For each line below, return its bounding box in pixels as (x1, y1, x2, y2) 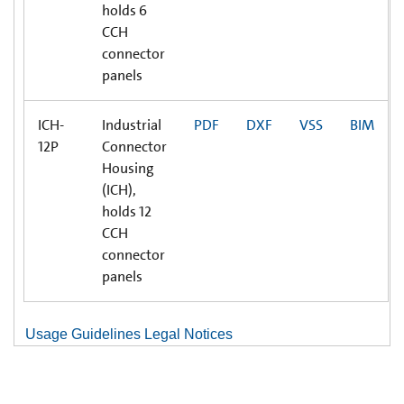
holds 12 (102, 201, 151, 221)
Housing (102, 158, 154, 178)
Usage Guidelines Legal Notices (25, 326, 233, 342)
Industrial (102, 115, 161, 134)
